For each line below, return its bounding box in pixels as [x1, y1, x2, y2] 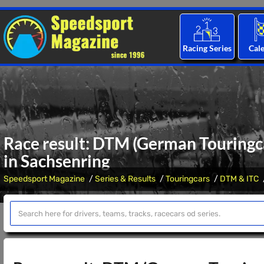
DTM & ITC [220, 174, 259, 184]
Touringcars [166, 174, 210, 184]
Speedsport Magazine [4, 174, 85, 184]
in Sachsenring [4, 151, 110, 171]
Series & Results [95, 174, 156, 184]
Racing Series [182, 43, 232, 53]
